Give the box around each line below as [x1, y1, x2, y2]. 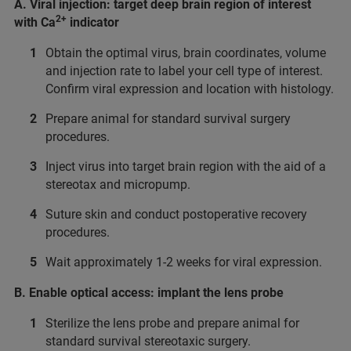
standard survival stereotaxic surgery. [45, 333, 251, 349]
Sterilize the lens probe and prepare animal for [45, 315, 299, 331]
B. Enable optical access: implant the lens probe [14, 284, 284, 300]
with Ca [14, 14, 56, 30]
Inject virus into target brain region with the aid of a [45, 158, 326, 174]
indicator [67, 14, 119, 30]
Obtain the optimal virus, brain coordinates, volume [45, 45, 326, 60]
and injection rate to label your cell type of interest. [45, 63, 323, 78]
